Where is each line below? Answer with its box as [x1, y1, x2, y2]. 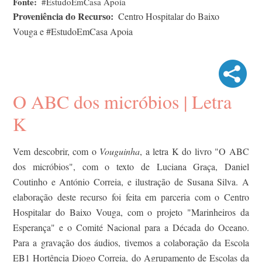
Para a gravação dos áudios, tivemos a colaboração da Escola [13, 236, 249, 249]
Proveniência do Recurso [13, 9, 111, 23]
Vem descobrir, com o [13, 144, 100, 157]
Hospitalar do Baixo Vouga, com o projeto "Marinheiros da [13, 205, 249, 218]
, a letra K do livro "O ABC [140, 144, 250, 157]
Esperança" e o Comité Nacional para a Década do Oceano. [13, 220, 249, 233]
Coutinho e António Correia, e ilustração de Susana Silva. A [13, 175, 249, 188]
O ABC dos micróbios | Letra [13, 88, 232, 114]
